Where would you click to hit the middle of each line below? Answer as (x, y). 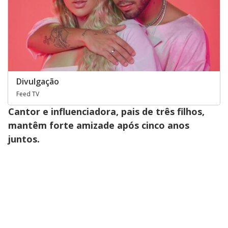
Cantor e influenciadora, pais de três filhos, (106, 112)
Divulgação (38, 82)
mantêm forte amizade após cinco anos (99, 125)
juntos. (24, 139)
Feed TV (28, 94)
